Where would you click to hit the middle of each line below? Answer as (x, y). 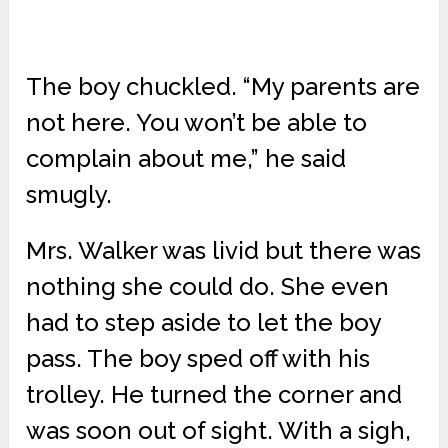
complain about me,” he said (186, 159)
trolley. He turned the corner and (214, 395)
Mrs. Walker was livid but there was (224, 251)
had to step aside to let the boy (204, 323)
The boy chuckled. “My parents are (223, 87)
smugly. (69, 195)
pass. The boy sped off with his (198, 359)
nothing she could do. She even (208, 287)
